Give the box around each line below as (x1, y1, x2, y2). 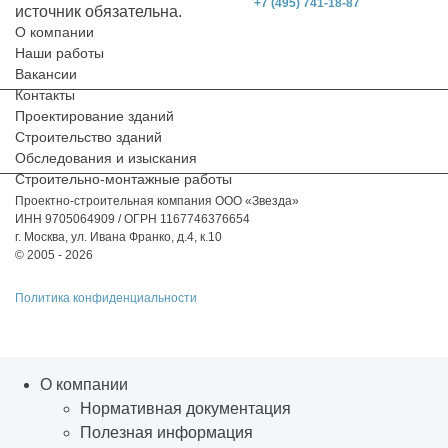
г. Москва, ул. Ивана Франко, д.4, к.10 (15, 229, 222, 244)
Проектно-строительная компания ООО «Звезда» (15, 193, 299, 208)
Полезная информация (80, 423, 253, 441)
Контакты (15, 86, 75, 103)
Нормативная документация (80, 399, 291, 417)
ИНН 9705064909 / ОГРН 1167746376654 (15, 211, 250, 226)
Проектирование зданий (15, 107, 174, 124)
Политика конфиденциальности (15, 290, 197, 305)
